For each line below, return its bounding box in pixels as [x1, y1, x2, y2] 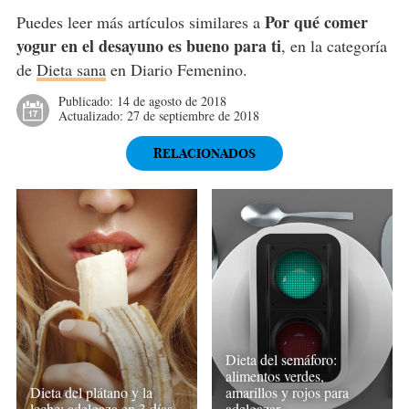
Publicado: [58, 91, 117, 110]
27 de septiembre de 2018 [126, 106, 259, 124]
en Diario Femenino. [105, 58, 247, 80]
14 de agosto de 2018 [116, 91, 226, 110]
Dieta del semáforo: [225, 349, 338, 369]
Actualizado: [58, 106, 127, 124]
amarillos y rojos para [225, 382, 350, 402]
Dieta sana [36, 58, 106, 80]
